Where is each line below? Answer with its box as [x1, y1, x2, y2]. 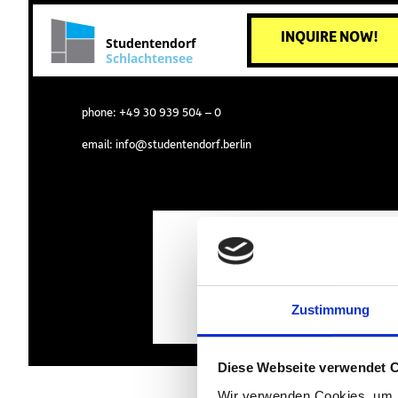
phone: [82, 107, 119, 119]
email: [82, 139, 115, 151]
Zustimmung [291, 301, 370, 317]
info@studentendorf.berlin [115, 139, 251, 151]
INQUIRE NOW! [280, 29, 378, 45]
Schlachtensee [106, 49, 193, 67]
